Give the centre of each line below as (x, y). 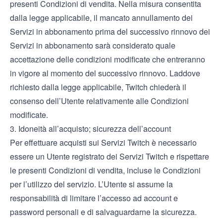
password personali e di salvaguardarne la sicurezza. (103, 212)
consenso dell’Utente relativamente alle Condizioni (99, 101)
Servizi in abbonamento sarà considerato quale (93, 45)
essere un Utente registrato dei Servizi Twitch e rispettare (110, 156)
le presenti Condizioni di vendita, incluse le (86, 170)
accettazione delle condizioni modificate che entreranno (108, 59)
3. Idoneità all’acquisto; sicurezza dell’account (90, 129)
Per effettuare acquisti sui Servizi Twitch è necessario (103, 142)
